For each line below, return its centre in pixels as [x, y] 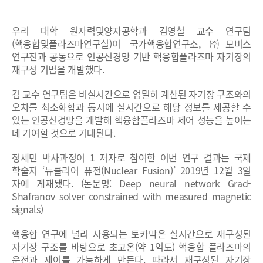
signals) [28, 209]
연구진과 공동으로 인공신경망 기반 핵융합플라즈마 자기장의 [131, 56]
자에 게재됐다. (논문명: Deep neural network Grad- [131, 183]
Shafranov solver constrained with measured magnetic [131, 196]
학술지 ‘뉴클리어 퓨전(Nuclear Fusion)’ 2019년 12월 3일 [131, 170]
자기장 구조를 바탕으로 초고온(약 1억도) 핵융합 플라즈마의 [131, 246]
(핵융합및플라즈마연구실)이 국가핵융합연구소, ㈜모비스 [131, 43]
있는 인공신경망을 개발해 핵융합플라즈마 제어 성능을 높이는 [131, 119]
